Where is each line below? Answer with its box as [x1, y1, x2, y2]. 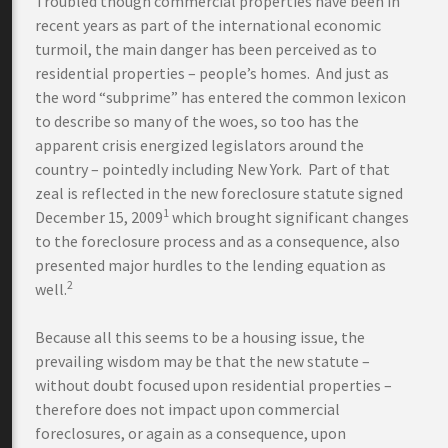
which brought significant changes [169, 207, 409, 227]
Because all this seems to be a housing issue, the [35, 327, 365, 347]
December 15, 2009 [35, 207, 163, 227]
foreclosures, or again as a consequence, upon [35, 423, 346, 443]
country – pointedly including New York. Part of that [35, 159, 390, 179]
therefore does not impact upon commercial [35, 399, 340, 419]
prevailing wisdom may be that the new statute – [35, 351, 370, 371]
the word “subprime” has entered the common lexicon [35, 87, 406, 107]
